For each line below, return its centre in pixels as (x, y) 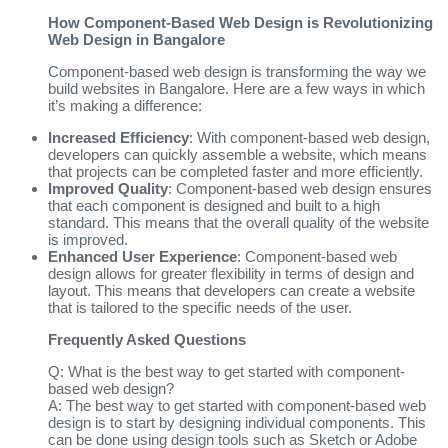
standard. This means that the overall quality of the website (238, 222)
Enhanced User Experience (142, 256)
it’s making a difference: (125, 105)
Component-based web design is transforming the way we (237, 71)
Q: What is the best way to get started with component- (226, 371)
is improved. (88, 239)
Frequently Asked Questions (147, 339)
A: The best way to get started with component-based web (237, 405)
